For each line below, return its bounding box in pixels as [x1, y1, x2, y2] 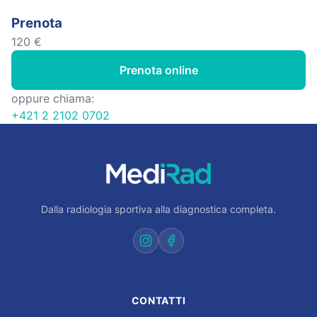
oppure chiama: [11, 91, 94, 105]
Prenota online [119, 63, 198, 77]
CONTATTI [131, 294, 186, 306]
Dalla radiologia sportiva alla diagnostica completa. [41, 203, 276, 215]
